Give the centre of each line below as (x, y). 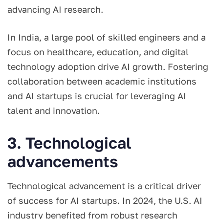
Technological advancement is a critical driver (104, 186)
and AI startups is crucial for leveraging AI (97, 96)
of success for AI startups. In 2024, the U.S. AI (105, 201)
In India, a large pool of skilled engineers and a (107, 37)
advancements (63, 162)
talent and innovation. (55, 111)
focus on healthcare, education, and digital (98, 52)
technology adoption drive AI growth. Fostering (108, 67)
